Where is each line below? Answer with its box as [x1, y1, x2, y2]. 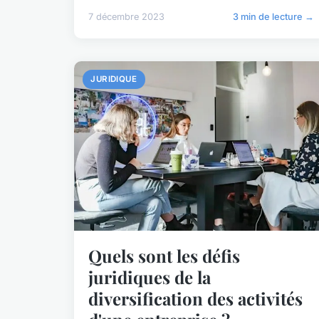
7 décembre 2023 [88, 11, 164, 23]
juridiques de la [88, 266, 211, 289]
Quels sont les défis [88, 244, 240, 268]
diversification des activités [88, 287, 303, 310]
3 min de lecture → [233, 11, 315, 23]
